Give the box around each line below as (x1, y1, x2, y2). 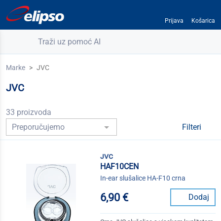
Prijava (164, 17, 184, 24)
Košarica (191, 17, 215, 24)
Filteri (182, 122, 203, 132)
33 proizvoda (6, 108, 51, 117)
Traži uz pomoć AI (38, 37, 101, 46)
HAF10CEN (100, 162, 139, 172)
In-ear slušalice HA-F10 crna (100, 174, 186, 183)
